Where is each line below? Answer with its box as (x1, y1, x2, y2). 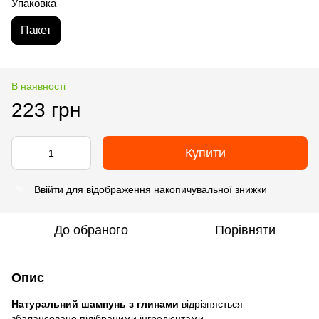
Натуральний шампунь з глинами (11, 298, 179, 310)
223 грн (11, 99, 80, 121)
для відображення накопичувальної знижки (63, 184, 267, 195)
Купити (184, 146, 226, 160)
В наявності (11, 80, 66, 92)
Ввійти (34, 184, 63, 195)
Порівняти (214, 223, 276, 237)
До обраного (54, 223, 128, 237)
